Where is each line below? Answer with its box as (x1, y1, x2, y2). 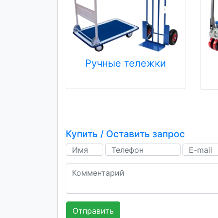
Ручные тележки (85, 57, 166, 70)
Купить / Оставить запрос (66, 128, 185, 140)
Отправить (73, 206, 114, 216)
